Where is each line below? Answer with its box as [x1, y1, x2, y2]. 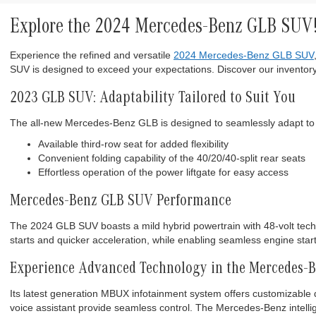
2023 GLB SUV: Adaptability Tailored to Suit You [10, 90, 296, 108]
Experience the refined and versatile [10, 49, 174, 61]
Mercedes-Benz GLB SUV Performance [10, 193, 231, 211]
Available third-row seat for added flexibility [38, 138, 229, 150]
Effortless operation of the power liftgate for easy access [38, 166, 288, 178]
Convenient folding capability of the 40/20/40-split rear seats [38, 152, 305, 164]
